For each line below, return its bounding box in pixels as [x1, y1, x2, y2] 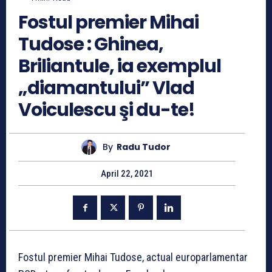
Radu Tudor [117, 141, 171, 154]
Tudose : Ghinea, [18, 31, 163, 57]
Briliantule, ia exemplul [18, 53, 221, 79]
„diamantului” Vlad [18, 75, 194, 101]
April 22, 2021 [100, 168, 154, 179]
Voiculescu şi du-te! [18, 97, 195, 123]
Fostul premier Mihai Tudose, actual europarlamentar [18, 250, 248, 263]
